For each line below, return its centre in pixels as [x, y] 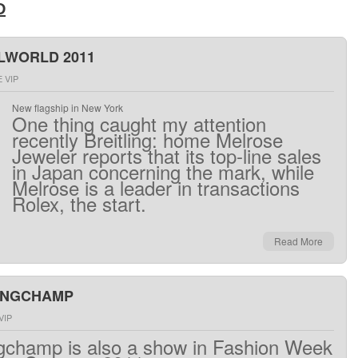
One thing [53, 123]
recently [45, 139]
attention [230, 123]
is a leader [128, 187]
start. [121, 203]
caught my [144, 123]
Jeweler [44, 155]
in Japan [48, 171]
